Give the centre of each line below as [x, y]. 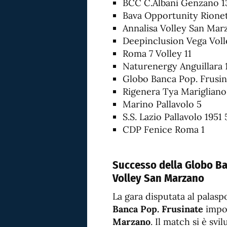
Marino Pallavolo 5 [162, 104]
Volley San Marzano [158, 178]
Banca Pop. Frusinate [158, 209]
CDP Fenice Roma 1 [164, 129]
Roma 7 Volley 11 [157, 53]
